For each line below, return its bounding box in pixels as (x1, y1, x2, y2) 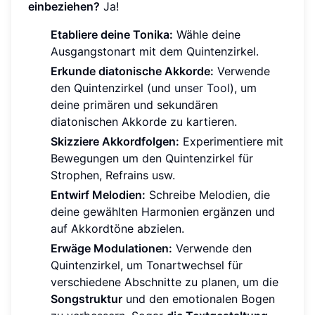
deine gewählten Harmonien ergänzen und (51, 204, 275, 219)
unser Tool (174, 80, 230, 95)
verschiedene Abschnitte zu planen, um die (51, 274, 278, 289)
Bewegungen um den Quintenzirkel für (51, 150, 253, 165)
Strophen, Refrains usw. (51, 167, 175, 182)
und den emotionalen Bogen (122, 291, 275, 306)
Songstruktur (51, 291, 122, 306)
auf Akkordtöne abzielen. (51, 221, 184, 236)
